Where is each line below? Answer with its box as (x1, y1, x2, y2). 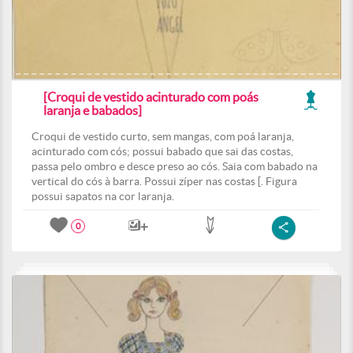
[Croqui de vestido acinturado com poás (43, 90, 258, 104)
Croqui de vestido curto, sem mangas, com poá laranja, (32, 130, 294, 143)
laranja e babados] (43, 103, 142, 117)
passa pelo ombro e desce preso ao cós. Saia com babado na (32, 160, 318, 173)
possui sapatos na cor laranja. (32, 190, 174, 203)
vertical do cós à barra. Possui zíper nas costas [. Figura (32, 175, 297, 188)
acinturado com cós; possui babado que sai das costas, (32, 145, 293, 158)
